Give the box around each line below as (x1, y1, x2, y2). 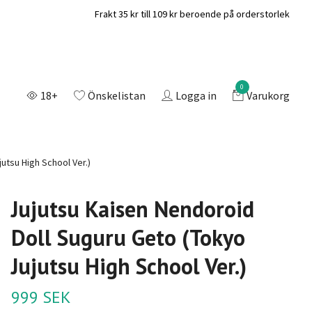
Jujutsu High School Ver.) (10, 251, 247, 281)
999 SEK (10, 286, 71, 308)
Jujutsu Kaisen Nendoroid (10, 194, 254, 224)
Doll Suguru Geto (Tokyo (10, 222, 245, 252)
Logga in (175, 88, 217, 102)
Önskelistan (87, 88, 146, 102)
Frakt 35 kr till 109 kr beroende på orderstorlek (95, 7, 290, 20)
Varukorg (246, 88, 290, 102)
